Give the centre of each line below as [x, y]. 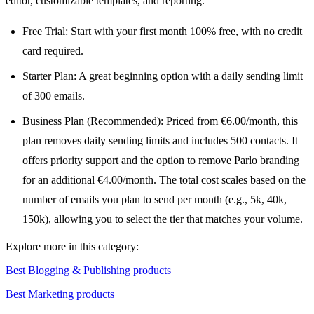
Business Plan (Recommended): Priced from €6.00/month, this [160, 121]
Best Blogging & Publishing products [88, 271]
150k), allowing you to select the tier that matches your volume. [163, 219]
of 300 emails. [54, 96]
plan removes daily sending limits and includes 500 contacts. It [160, 141]
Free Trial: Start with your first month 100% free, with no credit [162, 32]
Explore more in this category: [72, 247]
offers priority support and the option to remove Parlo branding [161, 161]
